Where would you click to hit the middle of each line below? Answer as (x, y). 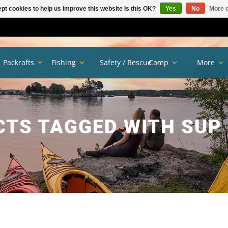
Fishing (64, 63)
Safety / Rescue (126, 63)
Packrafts (19, 63)
